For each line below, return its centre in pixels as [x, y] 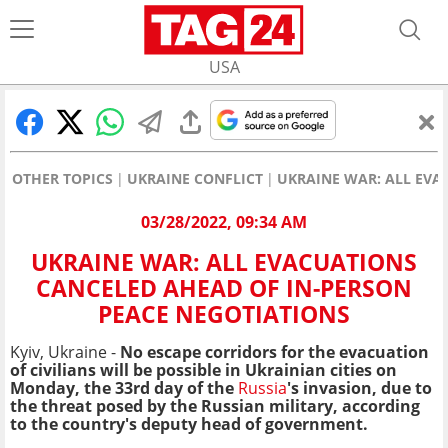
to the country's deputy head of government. [189, 424]
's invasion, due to [359, 388]
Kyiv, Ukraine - [63, 352]
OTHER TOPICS [62, 178]
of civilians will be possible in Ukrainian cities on [203, 370]
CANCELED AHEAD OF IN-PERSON [224, 288]
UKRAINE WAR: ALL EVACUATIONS [224, 262]
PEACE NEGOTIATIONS [224, 314]
